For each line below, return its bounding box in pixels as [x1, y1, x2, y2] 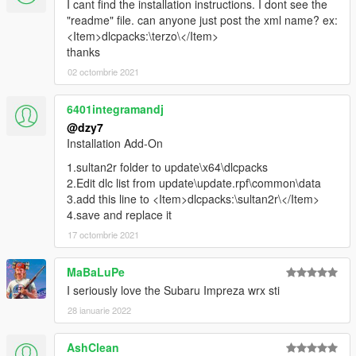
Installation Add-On [67, 135, 163, 152]
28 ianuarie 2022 [68, 304, 131, 317]
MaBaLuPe [67, 264, 125, 281]
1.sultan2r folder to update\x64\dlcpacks [67, 159, 268, 176]
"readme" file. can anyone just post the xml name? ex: [67, 12, 338, 29]
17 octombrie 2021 [68, 228, 139, 242]
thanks [67, 44, 100, 60]
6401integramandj [67, 101, 164, 118]
